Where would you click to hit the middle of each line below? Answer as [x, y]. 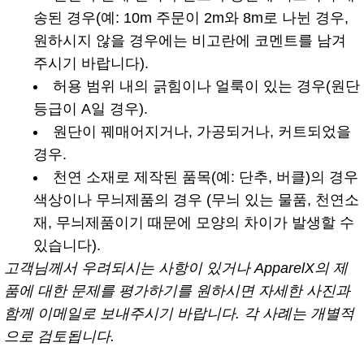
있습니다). [67, 245]
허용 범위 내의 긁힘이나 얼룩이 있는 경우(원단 [206, 86]
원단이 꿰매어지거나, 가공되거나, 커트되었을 [202, 131]
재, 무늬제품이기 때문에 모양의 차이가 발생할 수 [194, 222]
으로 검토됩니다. [59, 336]
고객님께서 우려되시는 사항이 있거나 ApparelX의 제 [176, 268]
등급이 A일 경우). [91, 108]
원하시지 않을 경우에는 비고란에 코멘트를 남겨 [190, 40]
